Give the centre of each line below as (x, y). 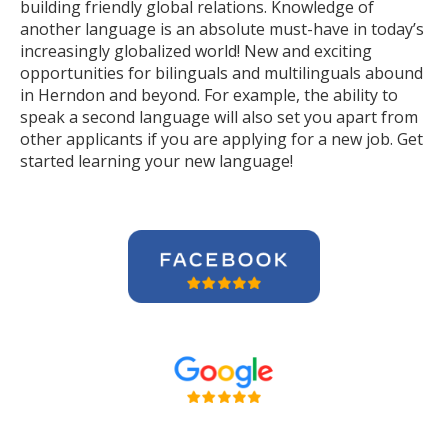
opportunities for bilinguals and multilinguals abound (221, 73)
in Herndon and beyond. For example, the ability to (209, 95)
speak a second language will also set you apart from (219, 117)
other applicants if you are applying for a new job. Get (221, 139)
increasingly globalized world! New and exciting (196, 51)
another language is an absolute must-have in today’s (222, 29)
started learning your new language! (158, 161)
